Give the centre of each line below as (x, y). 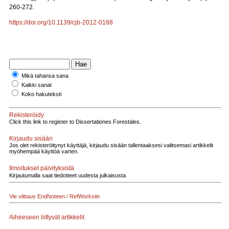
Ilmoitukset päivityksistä (42, 168)
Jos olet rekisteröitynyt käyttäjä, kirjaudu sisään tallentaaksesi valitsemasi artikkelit (111, 145)
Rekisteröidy (27, 115)
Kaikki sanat (37, 85)
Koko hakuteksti (41, 94)
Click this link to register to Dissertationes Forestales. (75, 122)
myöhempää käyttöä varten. (44, 151)
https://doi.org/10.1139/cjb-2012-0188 (61, 22)
